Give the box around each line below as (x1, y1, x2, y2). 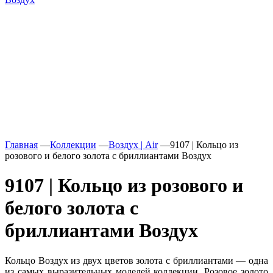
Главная (5, 140, 38, 150)
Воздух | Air (108, 140, 158, 150)
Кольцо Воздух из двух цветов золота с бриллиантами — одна (5, 255, 268, 266)
